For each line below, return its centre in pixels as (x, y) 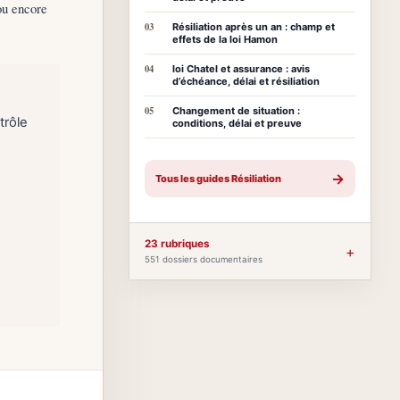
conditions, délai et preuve (237, 123)
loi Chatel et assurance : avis (241, 69)
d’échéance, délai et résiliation (246, 81)
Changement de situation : (236, 111)
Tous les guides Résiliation (218, 179)
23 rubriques (177, 244)
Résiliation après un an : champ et (254, 27)
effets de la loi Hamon (225, 39)
